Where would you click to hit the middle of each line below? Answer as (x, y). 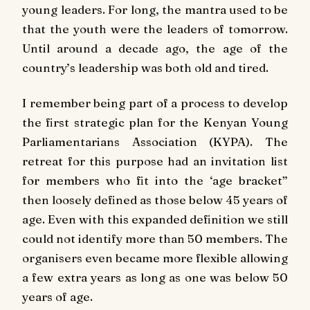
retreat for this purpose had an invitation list (155, 161)
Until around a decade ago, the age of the (155, 48)
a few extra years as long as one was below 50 (155, 277)
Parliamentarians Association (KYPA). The (155, 142)
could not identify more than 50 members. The (155, 239)
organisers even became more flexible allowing (155, 258)
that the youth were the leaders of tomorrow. (155, 28)
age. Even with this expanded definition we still (155, 219)
